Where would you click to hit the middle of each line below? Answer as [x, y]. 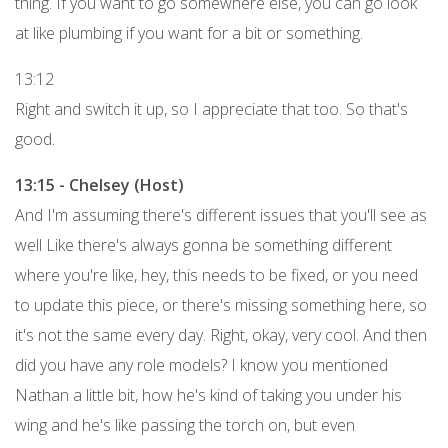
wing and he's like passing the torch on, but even [185, 424]
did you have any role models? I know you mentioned [201, 364]
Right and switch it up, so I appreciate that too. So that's [211, 108]
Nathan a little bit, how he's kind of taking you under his [208, 394]
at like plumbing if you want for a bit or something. [189, 32]
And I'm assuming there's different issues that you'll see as [221, 214]
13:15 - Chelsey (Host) [99, 184]
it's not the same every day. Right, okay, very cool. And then [221, 334]
